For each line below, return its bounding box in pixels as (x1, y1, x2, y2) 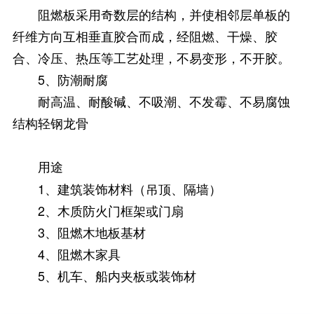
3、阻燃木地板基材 (37, 223, 146, 242)
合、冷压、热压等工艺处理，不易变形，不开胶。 (12, 48, 290, 67)
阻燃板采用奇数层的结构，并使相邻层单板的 (37, 5, 290, 24)
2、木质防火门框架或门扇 (37, 201, 184, 220)
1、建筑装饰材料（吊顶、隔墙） (37, 179, 221, 198)
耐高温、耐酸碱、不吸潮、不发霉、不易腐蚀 (37, 92, 290, 111)
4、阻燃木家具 (37, 245, 121, 264)
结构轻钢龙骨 (12, 114, 88, 132)
